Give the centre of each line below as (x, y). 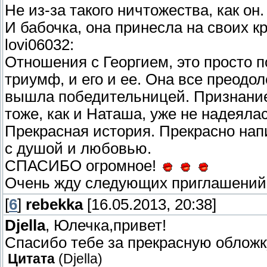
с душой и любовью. (78, 149)
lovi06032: (39, 45)
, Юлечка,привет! (106, 226)
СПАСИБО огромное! (83, 166)
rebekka (54, 205)
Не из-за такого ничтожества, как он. (134, 10)
